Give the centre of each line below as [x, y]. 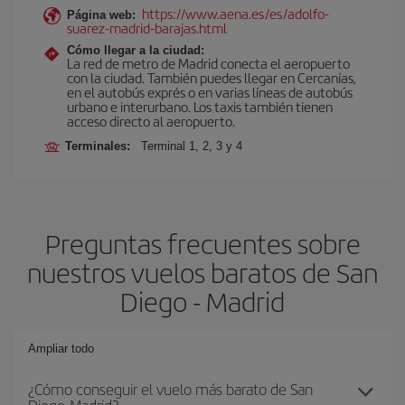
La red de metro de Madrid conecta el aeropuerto [208, 63]
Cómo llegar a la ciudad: [136, 50]
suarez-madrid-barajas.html [147, 28]
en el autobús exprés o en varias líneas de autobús [210, 92]
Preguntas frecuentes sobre [202, 243]
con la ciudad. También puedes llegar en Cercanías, [212, 77]
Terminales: [101, 146]
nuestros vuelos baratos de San [202, 272]
